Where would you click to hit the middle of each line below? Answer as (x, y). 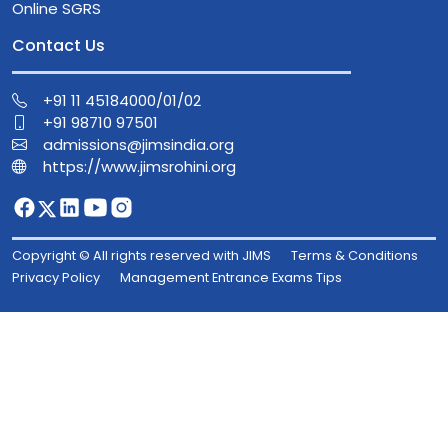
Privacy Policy (56, 278)
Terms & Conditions (354, 256)
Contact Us (58, 46)
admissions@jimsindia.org (138, 145)
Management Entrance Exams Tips (231, 278)
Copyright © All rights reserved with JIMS (141, 256)
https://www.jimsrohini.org (139, 167)
